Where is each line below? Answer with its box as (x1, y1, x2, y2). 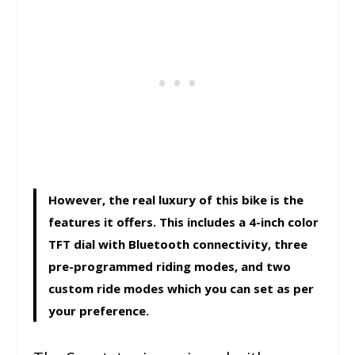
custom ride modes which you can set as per (48, 281, 315, 297)
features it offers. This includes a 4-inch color (48, 214, 319, 231)
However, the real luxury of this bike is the (48, 192, 304, 208)
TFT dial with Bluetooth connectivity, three (48, 236, 308, 253)
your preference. (48, 303, 150, 319)
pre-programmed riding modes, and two (48, 258, 292, 275)
